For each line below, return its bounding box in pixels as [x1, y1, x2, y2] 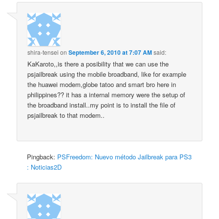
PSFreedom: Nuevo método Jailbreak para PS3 [57, 152, 192, 162]
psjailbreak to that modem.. [27, 110, 105, 120]
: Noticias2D [27, 162, 62, 172]
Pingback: [27, 152, 58, 162]
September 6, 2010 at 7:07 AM [68, 48, 153, 57]
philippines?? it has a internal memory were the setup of [27, 90, 186, 100]
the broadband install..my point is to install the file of [27, 100, 176, 110]
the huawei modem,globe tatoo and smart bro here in [27, 80, 176, 89]
